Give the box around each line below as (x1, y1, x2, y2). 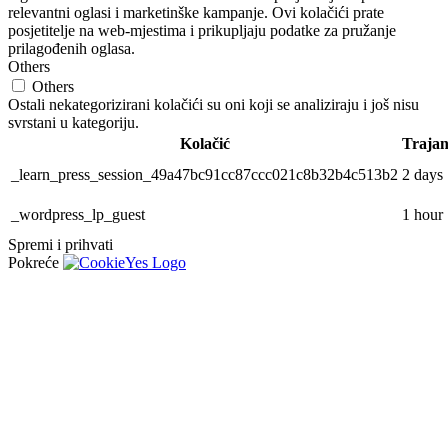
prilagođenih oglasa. (8, 40, 135, 58)
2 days (402, 166, 443, 184)
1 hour (402, 206, 443, 224)
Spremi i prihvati (8, 236, 113, 254)
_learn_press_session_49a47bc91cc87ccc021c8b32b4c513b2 (11, 166, 398, 184)
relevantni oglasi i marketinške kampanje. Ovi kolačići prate (8, 4, 384, 22)
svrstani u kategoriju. (8, 114, 139, 132)
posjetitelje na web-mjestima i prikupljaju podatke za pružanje (8, 22, 396, 40)
